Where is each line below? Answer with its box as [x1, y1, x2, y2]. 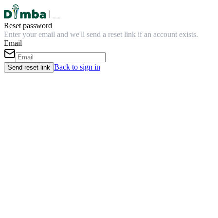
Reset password [4, 21, 52, 30]
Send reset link [8, 64, 50, 71]
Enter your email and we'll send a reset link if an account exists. [4, 30, 198, 38]
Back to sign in [54, 63, 100, 71]
